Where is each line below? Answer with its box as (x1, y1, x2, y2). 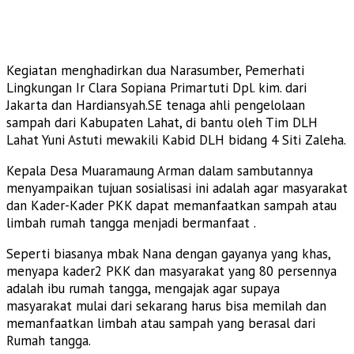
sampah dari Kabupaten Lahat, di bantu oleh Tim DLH (6, 113, 318, 131)
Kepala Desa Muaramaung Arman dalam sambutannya (6, 161, 313, 179)
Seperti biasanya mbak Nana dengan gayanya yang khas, (6, 244, 330, 262)
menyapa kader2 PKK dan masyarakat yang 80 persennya (6, 262, 337, 280)
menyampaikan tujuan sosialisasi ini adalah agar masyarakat (6, 179, 348, 197)
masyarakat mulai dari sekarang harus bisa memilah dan (6, 296, 326, 314)
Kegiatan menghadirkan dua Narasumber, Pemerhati (6, 61, 304, 79)
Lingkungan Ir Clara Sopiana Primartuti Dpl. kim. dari (6, 78, 307, 96)
